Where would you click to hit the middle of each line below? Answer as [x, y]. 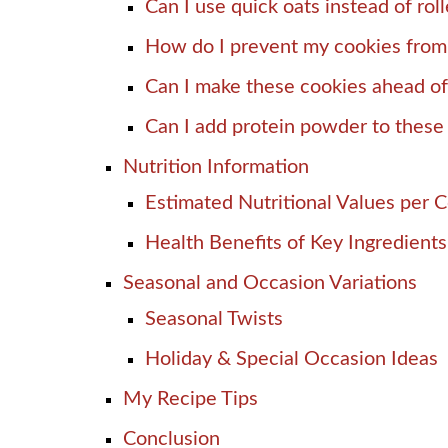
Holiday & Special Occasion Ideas [291, 358]
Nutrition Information [216, 166]
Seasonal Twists [214, 318]
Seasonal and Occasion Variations [270, 282]
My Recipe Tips [190, 398]
